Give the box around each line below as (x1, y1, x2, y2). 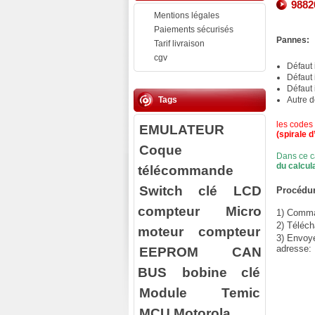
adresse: (276, 243, 311, 254)
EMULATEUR (139, 122, 224, 137)
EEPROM (139, 244, 198, 259)
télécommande (138, 162, 233, 178)
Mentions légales (154, 11, 219, 20)
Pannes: (276, 35, 309, 45)
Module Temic (139, 285, 261, 300)
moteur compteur (138, 224, 261, 239)
